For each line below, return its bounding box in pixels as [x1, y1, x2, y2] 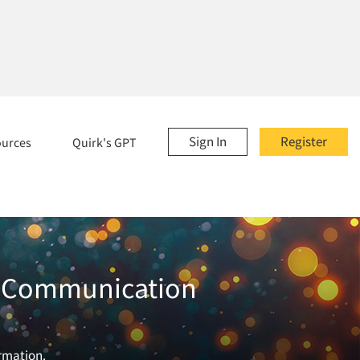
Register [280, 133, 327, 150]
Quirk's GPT [72, 134, 137, 150]
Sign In [189, 133, 227, 150]
